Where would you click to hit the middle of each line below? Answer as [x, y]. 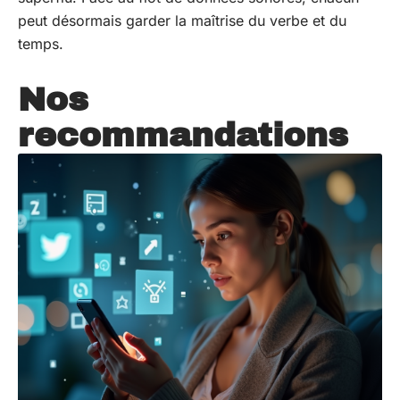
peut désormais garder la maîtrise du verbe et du [182, 21]
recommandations [183, 135]
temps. [41, 44]
